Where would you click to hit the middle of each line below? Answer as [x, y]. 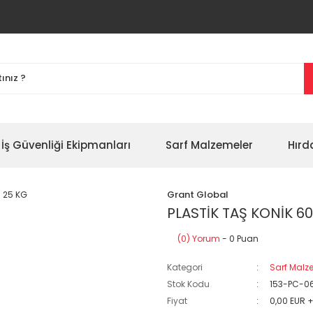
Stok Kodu [188, 284]
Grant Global [198, 195]
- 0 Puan [239, 239]
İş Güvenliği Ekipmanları [66, 145]
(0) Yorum [199, 239]
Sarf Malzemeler [209, 145]
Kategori [185, 267]
